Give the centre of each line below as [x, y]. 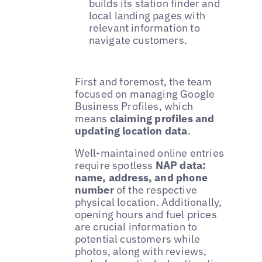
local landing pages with [147, 15]
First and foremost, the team [143, 81]
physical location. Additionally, [148, 202]
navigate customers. [138, 40]
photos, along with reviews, [141, 251]
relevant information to [144, 27]
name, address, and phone [141, 177]
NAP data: [181, 165]
